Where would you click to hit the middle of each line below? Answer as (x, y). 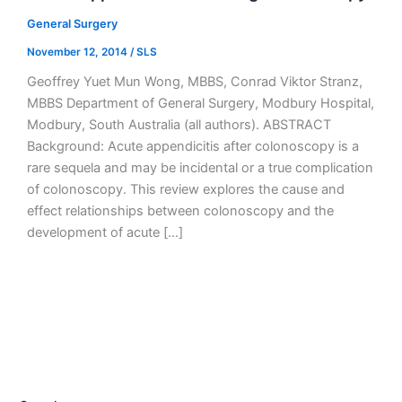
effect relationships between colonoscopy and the (180, 210)
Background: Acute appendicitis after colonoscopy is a (192, 146)
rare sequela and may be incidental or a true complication (200, 167)
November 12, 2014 (78, 52)
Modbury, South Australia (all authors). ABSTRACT (179, 124)
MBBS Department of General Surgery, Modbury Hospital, (200, 103)
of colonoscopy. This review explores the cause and (185, 189)
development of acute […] (105, 232)
